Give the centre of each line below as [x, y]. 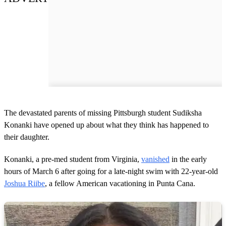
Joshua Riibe [24, 183]
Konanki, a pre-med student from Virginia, [73, 159]
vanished [155, 159]
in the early [188, 159]
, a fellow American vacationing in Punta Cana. [120, 183]
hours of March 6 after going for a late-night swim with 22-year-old [111, 171]
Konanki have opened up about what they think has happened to [106, 125]
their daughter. [27, 137]
